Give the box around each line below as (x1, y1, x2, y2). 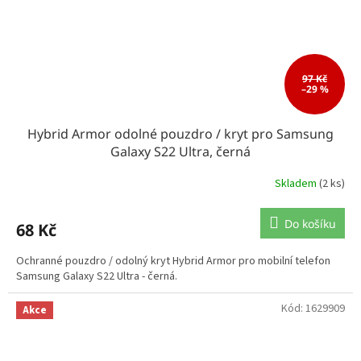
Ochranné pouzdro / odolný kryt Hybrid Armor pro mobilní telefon (16, 252, 330, 269)
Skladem (275, 176, 319, 193)
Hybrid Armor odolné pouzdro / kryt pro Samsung (27, 124, 334, 143)
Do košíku (284, 215, 336, 231)
